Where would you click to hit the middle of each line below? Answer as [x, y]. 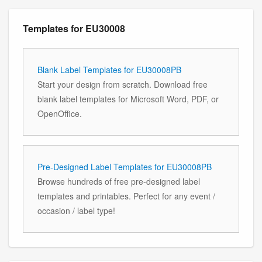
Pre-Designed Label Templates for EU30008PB [125, 166]
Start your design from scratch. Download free [123, 84]
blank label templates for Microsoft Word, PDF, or [128, 99]
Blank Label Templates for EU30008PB [109, 69]
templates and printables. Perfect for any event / [126, 196]
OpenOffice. [60, 113]
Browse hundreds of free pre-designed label [119, 181]
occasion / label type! [76, 210]
